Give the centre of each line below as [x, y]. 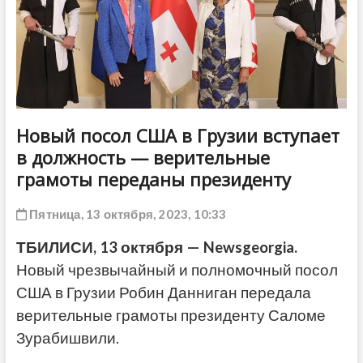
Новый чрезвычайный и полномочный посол [177, 270]
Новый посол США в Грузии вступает [177, 136]
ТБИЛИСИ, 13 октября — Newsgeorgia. [156, 248]
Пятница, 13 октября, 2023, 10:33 [126, 214]
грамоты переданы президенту [153, 179]
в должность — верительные [143, 158]
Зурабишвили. [67, 338]
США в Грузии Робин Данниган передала [163, 293]
